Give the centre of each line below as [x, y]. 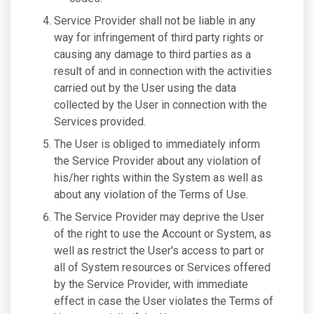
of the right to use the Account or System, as [163, 234]
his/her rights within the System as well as [158, 178]
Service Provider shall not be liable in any [155, 21]
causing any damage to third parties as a [152, 54]
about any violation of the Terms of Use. [151, 194]
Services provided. [100, 122]
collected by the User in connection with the [161, 105]
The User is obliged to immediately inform [157, 144]
